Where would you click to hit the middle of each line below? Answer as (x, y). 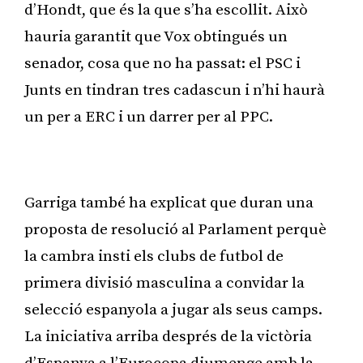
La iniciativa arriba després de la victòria (168, 336)
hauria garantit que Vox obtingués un (156, 36)
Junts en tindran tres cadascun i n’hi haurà (175, 90)
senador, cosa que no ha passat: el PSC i (162, 63)
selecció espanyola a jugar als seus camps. (173, 310)
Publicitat (181, 159)
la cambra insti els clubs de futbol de (154, 256)
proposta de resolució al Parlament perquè (175, 229)
